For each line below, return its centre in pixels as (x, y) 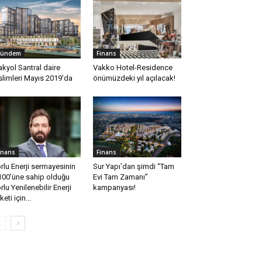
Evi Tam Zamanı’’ (120, 177)
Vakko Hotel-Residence (132, 68)
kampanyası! (114, 188)
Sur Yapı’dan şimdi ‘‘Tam (133, 167)
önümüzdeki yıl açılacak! (134, 78)
